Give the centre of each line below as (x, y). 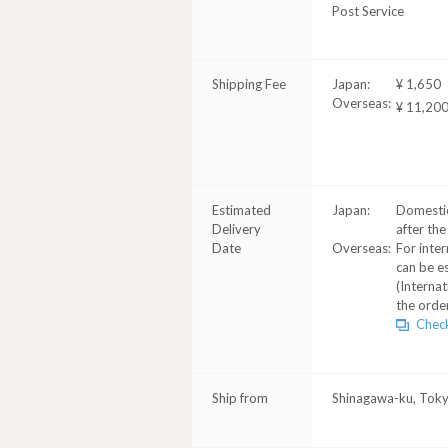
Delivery (236, 229)
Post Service (368, 11)
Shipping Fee (249, 84)
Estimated (241, 210)
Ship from (240, 398)
